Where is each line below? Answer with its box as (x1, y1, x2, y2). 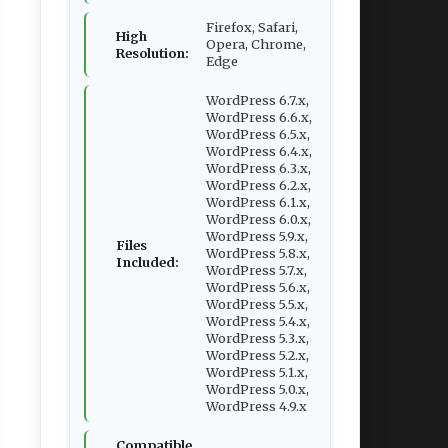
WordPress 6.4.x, (206, 143, 312, 159)
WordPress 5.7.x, (206, 262, 307, 278)
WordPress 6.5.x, (206, 126, 310, 142)
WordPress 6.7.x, (206, 92, 309, 108)
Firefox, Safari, (206, 19, 298, 35)
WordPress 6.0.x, (206, 211, 311, 227)
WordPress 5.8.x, (206, 245, 310, 261)
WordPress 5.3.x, (206, 330, 309, 346)
